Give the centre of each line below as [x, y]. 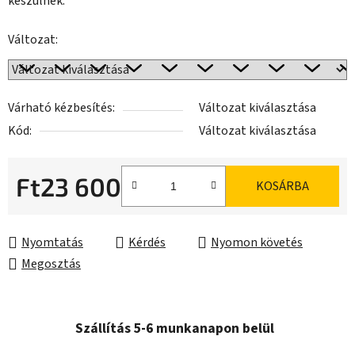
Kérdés [147, 243]
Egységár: [41, 211]
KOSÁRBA [282, 187]
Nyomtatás [52, 243]
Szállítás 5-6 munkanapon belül [175, 329]
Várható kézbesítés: [61, 108]
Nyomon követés [257, 243]
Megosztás [51, 264]
